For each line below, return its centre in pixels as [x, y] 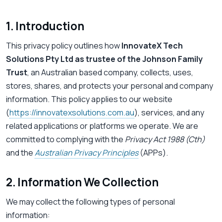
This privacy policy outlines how [64, 46]
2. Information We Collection [82, 182]
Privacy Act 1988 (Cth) [165, 139]
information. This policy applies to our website [89, 99]
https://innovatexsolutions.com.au [72, 113]
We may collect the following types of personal [90, 202]
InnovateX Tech [152, 46]
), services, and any [169, 113]
